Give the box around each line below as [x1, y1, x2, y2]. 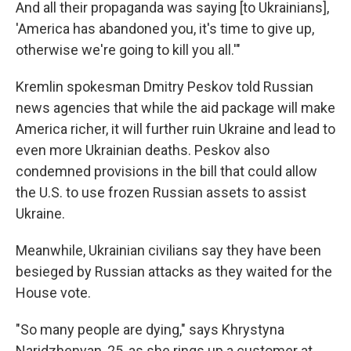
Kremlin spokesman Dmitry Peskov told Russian [16, 78, 313, 95]
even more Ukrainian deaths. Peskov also [16, 142, 270, 158]
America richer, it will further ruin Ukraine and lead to [16, 121, 335, 137]
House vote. [16, 284, 91, 301]
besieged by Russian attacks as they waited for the [16, 263, 332, 280]
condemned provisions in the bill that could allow [16, 163, 317, 179]
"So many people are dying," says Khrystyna [16, 321, 284, 338]
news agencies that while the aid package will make [16, 100, 335, 116]
